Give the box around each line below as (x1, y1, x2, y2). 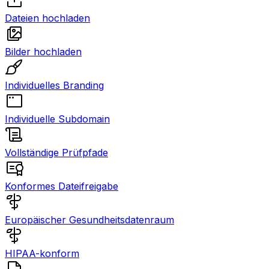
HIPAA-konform (5, 247, 79, 259)
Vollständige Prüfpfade (5, 147, 108, 159)
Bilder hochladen (5, 46, 82, 58)
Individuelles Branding (5, 79, 104, 91)
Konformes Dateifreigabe (5, 180, 118, 192)
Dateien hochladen (5, 12, 90, 24)
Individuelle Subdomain (5, 113, 110, 125)
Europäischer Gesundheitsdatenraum (5, 214, 174, 226)
